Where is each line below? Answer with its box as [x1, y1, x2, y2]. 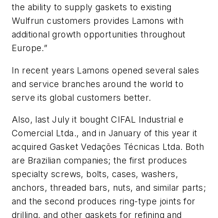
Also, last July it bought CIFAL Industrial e [12, 114, 184, 125]
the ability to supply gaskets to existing [12, 2, 172, 13]
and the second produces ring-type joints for [12, 196, 196, 207]
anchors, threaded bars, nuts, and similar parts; [12, 182, 206, 193]
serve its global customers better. [12, 92, 151, 103]
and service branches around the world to [12, 78, 183, 89]
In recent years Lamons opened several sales [12, 65, 200, 75]
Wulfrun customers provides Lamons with [12, 16, 184, 26]
